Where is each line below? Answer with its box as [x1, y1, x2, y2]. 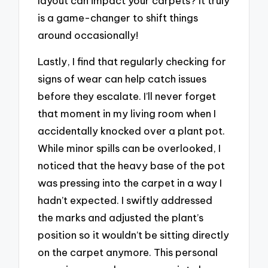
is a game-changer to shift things [38, 11, 199, 24]
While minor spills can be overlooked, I [38, 142, 221, 155]
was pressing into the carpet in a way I [38, 176, 223, 190]
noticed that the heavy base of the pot [38, 159, 226, 172]
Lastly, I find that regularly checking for [38, 55, 227, 68]
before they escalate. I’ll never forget [38, 90, 217, 103]
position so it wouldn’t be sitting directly [38, 229, 230, 242]
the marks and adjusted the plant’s [38, 211, 204, 224]
